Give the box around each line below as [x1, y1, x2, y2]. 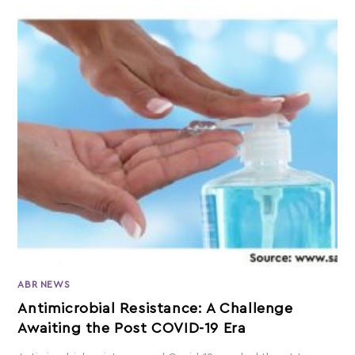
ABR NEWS [17, 279, 71, 289]
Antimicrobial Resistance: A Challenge [17, 300, 293, 315]
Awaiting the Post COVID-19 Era [17, 320, 246, 335]
